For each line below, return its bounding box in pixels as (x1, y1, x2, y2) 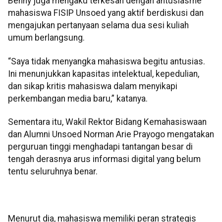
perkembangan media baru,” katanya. (8, 93, 148, 104)
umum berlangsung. (8, 33, 85, 43)
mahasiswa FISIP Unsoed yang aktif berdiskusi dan (8, 8, 204, 18)
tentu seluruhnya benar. (8, 166, 98, 176)
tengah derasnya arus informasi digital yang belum (8, 154, 201, 164)
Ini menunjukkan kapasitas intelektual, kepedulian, (8, 68, 199, 79)
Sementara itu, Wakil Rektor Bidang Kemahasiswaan (8, 116, 207, 127)
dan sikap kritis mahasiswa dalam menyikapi (8, 81, 177, 91)
